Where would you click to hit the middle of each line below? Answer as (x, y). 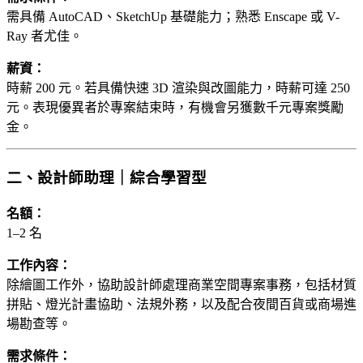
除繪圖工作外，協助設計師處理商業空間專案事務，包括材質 (181, 284)
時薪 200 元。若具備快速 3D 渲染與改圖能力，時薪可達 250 (178, 88)
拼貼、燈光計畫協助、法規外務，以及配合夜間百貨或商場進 (181, 304)
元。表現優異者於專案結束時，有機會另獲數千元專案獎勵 (175, 108)
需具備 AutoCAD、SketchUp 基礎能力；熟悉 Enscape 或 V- (173, 17)
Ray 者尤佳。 (45, 36)
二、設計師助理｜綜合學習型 (107, 178)
